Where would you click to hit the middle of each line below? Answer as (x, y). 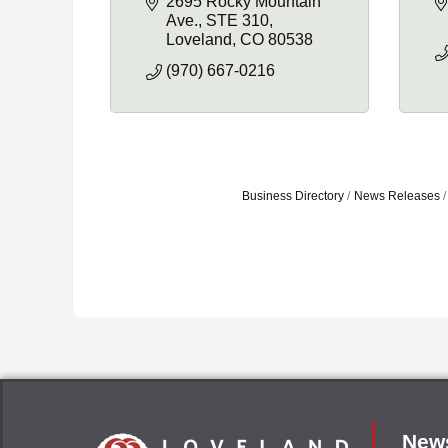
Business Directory (293, 195)
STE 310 (237, 20)
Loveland (199, 39)
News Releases (397, 195)
